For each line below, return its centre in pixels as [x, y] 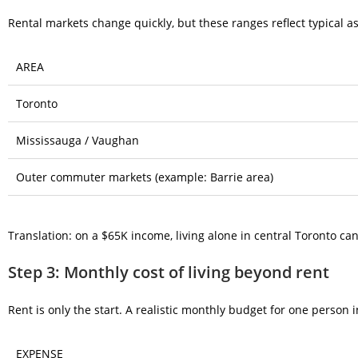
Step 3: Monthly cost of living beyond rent [169, 272]
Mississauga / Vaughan [78, 140]
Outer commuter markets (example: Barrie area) [145, 177]
